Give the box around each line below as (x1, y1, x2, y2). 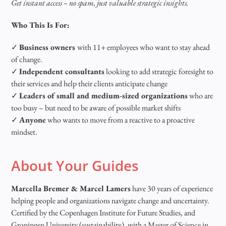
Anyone (19, 114, 46, 125)
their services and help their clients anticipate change (11, 78, 168, 89)
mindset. (11, 126, 38, 137)
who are (188, 90, 213, 101)
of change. (11, 53, 43, 65)
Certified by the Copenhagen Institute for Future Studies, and (11, 207, 196, 218)
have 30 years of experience (131, 183, 213, 194)
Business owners (19, 41, 78, 52)
